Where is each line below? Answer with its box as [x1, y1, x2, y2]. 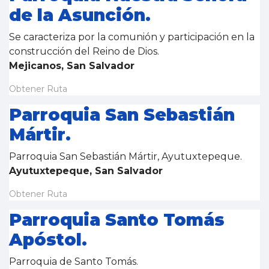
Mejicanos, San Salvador [9, 60, 134, 71]
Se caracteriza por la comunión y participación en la [9, 31, 255, 43]
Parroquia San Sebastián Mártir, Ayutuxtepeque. [9, 151, 244, 162]
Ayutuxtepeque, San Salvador [9, 165, 163, 177]
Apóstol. [9, 229, 87, 250]
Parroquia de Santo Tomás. [9, 256, 141, 267]
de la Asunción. [9, 5, 151, 25]
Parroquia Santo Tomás [9, 210, 225, 230]
